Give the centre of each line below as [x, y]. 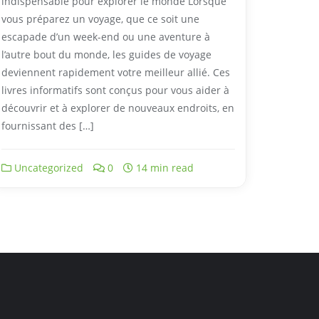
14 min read [163, 167]
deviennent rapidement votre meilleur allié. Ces [116, 72]
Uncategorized [47, 167]
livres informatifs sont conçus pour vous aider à [115, 90]
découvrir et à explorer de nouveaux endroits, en [118, 108]
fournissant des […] [48, 125]
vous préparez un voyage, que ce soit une [100, 19]
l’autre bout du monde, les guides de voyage [106, 54]
